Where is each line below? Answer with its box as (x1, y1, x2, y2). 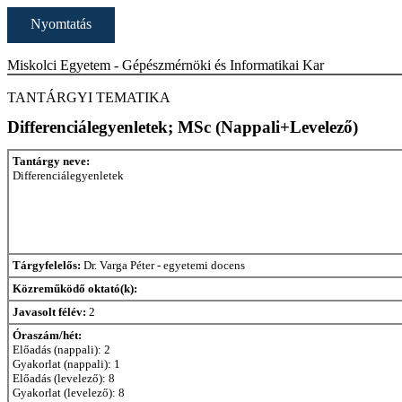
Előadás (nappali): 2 (13, 342, 110, 356)
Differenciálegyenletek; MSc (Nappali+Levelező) (7, 118, 358, 137)
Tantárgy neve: (13, 153, 90, 168)
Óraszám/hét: (13, 328, 82, 342)
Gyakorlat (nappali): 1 (13, 356, 120, 371)
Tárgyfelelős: (13, 258, 81, 272)
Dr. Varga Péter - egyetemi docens (81, 258, 245, 272)
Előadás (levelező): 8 (13, 371, 115, 385)
